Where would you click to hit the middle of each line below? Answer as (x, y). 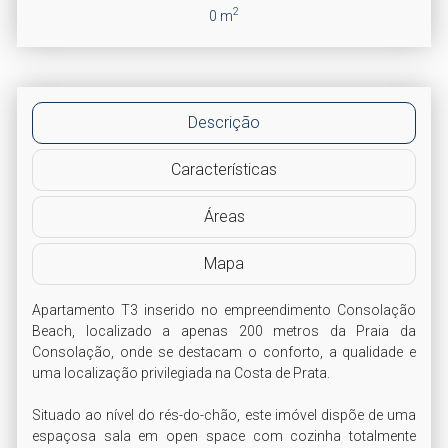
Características (224, 169)
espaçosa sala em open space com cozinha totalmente (224, 435)
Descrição (224, 122)
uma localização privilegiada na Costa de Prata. (181, 372)
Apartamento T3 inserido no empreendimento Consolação (224, 309)
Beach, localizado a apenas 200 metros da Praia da (224, 330)
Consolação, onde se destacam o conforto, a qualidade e (224, 351)
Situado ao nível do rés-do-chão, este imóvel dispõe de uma (224, 414)
